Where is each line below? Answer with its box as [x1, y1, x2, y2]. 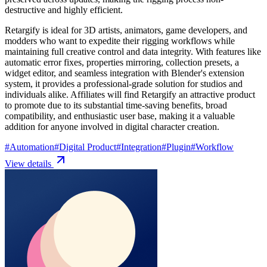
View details [5, 158, 54, 169]
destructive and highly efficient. [5, 4, 123, 15]
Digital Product [59, 141, 116, 152]
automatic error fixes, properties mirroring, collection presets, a [5, 57, 239, 67]
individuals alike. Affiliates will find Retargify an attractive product [5, 89, 255, 100]
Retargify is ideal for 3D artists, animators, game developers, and [5, 24, 247, 35]
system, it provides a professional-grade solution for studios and [5, 78, 243, 89]
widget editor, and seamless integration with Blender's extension [5, 67, 244, 78]
